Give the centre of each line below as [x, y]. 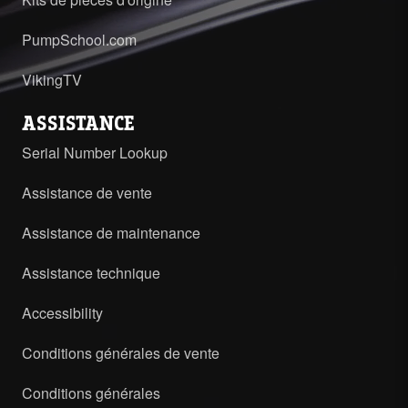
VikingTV [52, 79]
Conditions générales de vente [121, 352]
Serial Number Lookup [95, 152]
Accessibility [62, 312]
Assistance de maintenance [111, 232]
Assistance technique [91, 272]
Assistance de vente [87, 192]
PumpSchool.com [79, 39]
